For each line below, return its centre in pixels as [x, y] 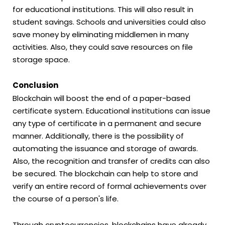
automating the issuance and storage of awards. [105, 149]
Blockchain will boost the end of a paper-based [101, 98]
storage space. [41, 60]
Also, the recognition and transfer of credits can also [111, 161]
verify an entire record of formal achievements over [109, 186]
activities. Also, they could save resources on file [103, 47]
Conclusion [35, 85]
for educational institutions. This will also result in [103, 10]
